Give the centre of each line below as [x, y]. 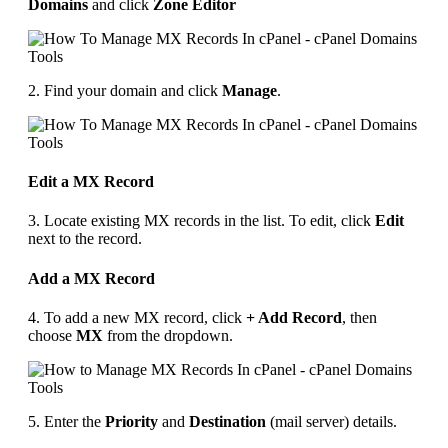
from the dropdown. [168, 335]
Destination [227, 421]
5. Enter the [66, 421]
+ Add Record [294, 317]
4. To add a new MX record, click [137, 317]
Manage [249, 90]
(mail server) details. [331, 421]
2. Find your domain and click [125, 90]
